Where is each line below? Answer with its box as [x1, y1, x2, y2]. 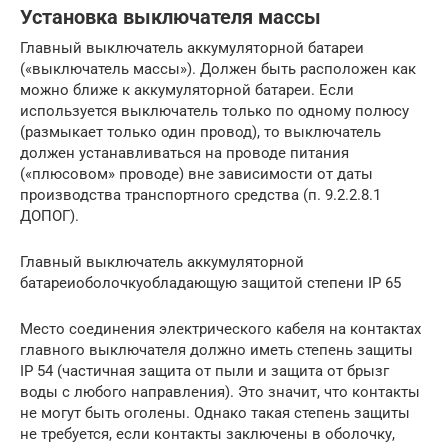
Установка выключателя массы [20, 6, 321, 29]
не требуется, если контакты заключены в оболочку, [20, 424, 395, 443]
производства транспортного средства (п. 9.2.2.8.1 [20, 185, 381, 204]
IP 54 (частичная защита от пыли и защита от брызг [20, 361, 389, 380]
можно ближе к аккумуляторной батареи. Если [20, 80, 354, 99]
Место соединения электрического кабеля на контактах [20, 319, 421, 338]
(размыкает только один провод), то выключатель [20, 122, 381, 141]
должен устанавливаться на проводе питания [20, 143, 349, 162]
